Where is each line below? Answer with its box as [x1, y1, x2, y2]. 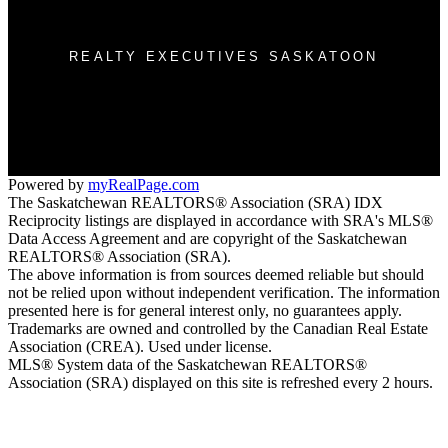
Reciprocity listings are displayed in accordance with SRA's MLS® [8, 212, 433, 230]
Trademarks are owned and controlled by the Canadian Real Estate [8, 320, 428, 338]
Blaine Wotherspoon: [106, 97, 239, 115]
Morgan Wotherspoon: [101, 79, 244, 97]
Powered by [8, 176, 88, 194]
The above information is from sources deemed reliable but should [8, 266, 424, 284]
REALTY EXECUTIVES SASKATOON [69, 48, 379, 64]
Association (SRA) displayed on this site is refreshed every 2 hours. [8, 374, 433, 392]
